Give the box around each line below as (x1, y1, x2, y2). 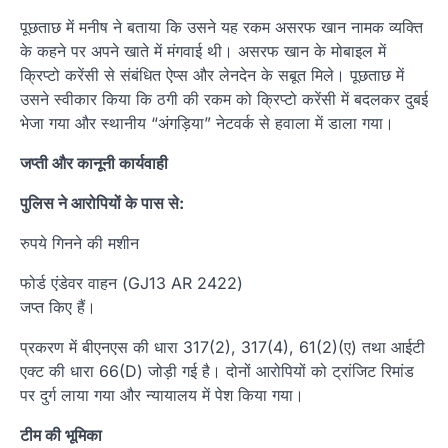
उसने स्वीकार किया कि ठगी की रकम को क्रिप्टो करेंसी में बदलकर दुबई (20, 88, 428, 109)
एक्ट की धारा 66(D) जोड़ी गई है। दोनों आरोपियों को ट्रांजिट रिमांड (20, 360, 414, 381)
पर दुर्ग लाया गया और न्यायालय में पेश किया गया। (20, 384, 304, 405)
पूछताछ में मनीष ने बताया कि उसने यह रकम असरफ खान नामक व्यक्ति (20, 16, 423, 37)
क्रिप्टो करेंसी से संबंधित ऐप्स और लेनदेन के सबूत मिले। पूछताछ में (20, 64, 404, 85)
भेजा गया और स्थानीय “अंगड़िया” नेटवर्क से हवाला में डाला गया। (20, 112, 394, 133)
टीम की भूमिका (20, 424, 102, 445)
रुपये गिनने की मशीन (20, 232, 139, 253)
